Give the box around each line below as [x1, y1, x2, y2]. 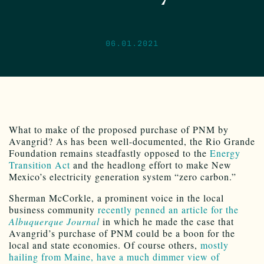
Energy [210, 146, 240, 159]
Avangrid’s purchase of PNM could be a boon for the [9, 226, 235, 239]
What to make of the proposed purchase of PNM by [9, 123, 229, 136]
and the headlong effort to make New [70, 158, 232, 171]
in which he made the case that [100, 214, 234, 227]
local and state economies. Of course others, [9, 238, 200, 251]
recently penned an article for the [98, 203, 239, 216]
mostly [200, 238, 229, 251]
